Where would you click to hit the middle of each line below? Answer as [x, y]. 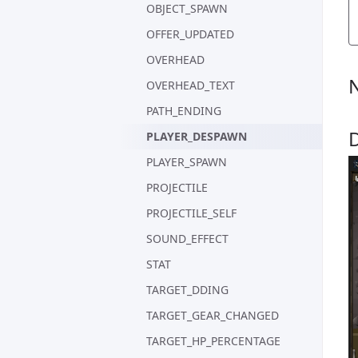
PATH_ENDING [184, 111]
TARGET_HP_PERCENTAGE [213, 341]
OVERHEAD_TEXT [191, 85]
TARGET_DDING [187, 290]
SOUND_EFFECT [187, 239]
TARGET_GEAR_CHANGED [213, 315]
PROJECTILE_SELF [191, 213]
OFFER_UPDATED [190, 34]
